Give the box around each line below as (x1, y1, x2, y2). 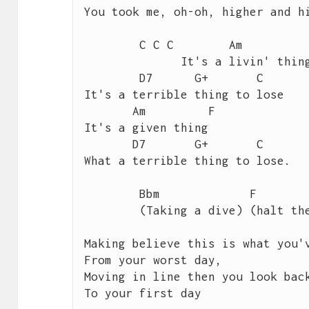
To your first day (83, 286, 201, 301)
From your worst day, (83, 253, 222, 268)
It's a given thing (83, 121, 208, 135)
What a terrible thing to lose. (83, 154, 291, 168)
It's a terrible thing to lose (83, 88, 284, 102)
